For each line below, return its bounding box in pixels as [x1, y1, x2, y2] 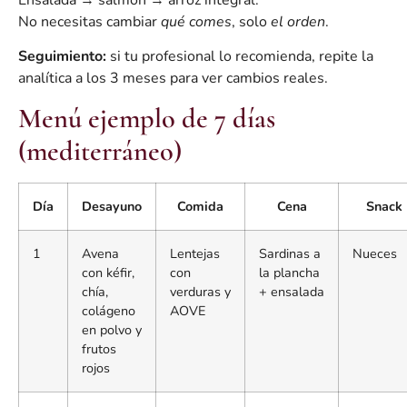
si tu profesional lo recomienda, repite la [106, 46, 373, 67]
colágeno [82, 301, 135, 320]
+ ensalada [259, 282, 324, 301]
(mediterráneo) [18, 134, 182, 168]
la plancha [259, 263, 320, 282]
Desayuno [82, 196, 142, 215]
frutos [82, 339, 116, 358]
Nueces [352, 243, 397, 263]
